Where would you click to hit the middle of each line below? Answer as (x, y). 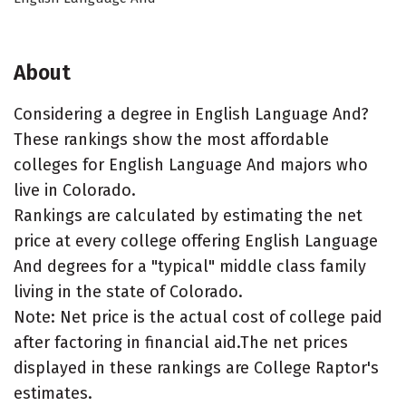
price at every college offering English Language (196, 241)
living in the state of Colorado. (128, 292)
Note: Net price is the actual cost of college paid (198, 317)
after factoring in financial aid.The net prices (181, 343)
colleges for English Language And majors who (191, 165)
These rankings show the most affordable (171, 140)
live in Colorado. (75, 190)
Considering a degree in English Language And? (191, 114)
